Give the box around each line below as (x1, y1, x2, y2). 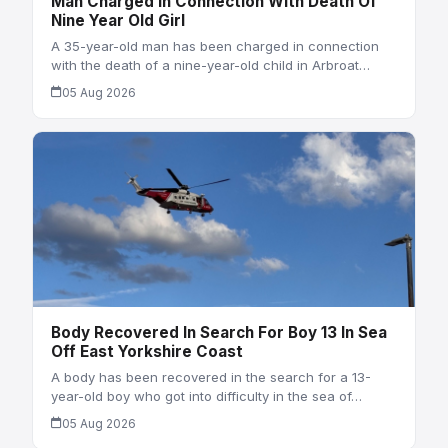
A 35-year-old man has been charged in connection (50, 37, 379, 54)
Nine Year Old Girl (50, 11, 185, 31)
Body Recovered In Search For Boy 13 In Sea (50, 323, 387, 343)
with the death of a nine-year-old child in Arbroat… (50, 56, 370, 73)
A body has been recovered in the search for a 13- (50, 368, 371, 385)
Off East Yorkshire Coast (50, 342, 243, 362)
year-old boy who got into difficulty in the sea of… (50, 387, 362, 404)
